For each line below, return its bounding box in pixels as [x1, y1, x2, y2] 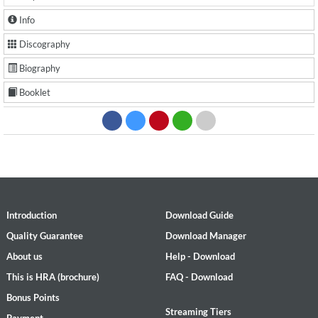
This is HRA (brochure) [6, 271, 99, 283]
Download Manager [165, 230, 246, 241]
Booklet [17, 87, 50, 98]
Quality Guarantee [6, 230, 83, 241]
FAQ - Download [165, 271, 233, 283]
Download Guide [165, 209, 234, 221]
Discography [17, 38, 70, 50]
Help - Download [165, 251, 235, 262]
